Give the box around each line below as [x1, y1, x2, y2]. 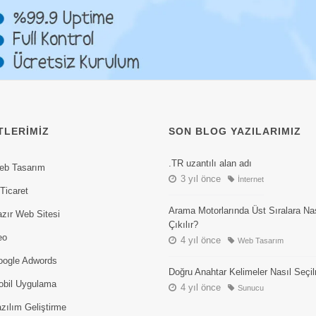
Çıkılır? [169, 219, 198, 230]
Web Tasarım [236, 236, 284, 245]
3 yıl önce [178, 173, 221, 184]
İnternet [236, 174, 264, 183]
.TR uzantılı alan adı [169, 157, 252, 169]
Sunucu [236, 283, 264, 292]
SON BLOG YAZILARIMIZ [169, 125, 301, 137]
